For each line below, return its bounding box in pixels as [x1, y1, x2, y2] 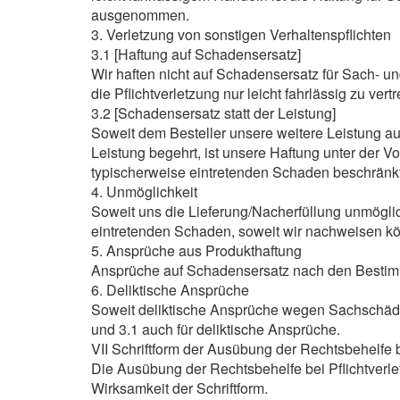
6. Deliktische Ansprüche [91, 279, 249, 300]
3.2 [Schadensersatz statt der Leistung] [91, 103, 336, 123]
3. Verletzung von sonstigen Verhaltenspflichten [91, 24, 391, 45]
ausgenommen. [91, 4, 189, 25]
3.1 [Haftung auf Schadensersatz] [91, 44, 301, 64]
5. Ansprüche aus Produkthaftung [91, 240, 302, 261]
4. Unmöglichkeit [91, 181, 197, 202]
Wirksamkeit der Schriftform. [91, 378, 268, 398]
